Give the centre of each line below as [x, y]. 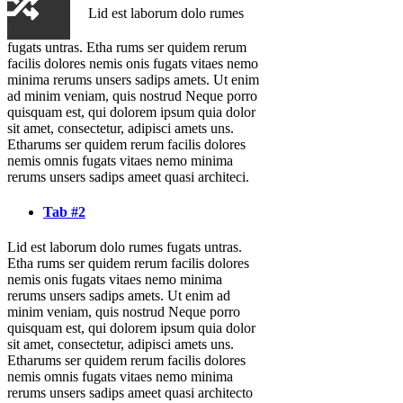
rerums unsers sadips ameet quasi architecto [130, 393]
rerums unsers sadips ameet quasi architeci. [128, 176]
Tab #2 [64, 212]
